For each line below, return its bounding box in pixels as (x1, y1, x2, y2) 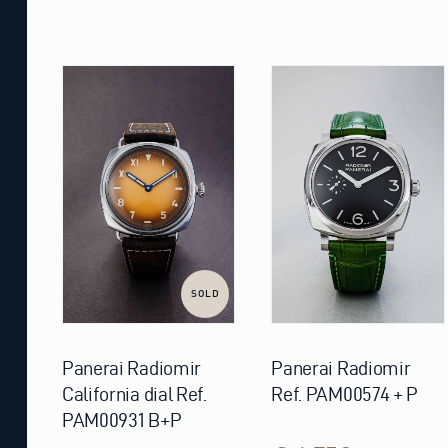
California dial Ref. (61, 383, 207, 406)
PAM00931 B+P (61, 409, 182, 432)
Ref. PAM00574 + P (271, 383, 419, 406)
